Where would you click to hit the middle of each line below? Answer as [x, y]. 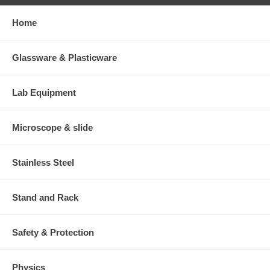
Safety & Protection [53, 233]
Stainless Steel [43, 163]
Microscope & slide [52, 128]
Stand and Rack [45, 198]
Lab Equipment [44, 93]
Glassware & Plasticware [64, 58]
